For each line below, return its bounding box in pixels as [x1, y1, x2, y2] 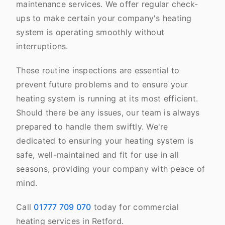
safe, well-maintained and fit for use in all [16, 150, 179, 160]
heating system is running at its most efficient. [16, 93, 198, 103]
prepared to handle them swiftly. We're [16, 122, 168, 132]
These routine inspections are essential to [16, 65, 180, 75]
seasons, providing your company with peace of [16, 164, 205, 174]
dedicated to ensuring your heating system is [16, 136, 193, 146]
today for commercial [91, 202, 179, 212]
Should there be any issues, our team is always [16, 107, 200, 118]
